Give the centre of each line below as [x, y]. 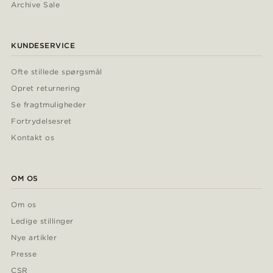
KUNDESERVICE [43, 46]
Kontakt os [33, 138]
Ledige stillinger [42, 221]
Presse [24, 254]
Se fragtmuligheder [48, 105]
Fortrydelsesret [41, 121]
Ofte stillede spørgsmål [57, 72]
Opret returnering [46, 88]
